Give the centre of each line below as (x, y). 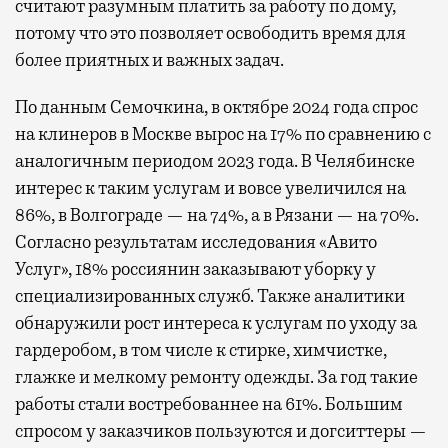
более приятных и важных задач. (149, 59)
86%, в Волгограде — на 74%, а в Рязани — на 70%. (217, 214)
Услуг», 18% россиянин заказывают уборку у (195, 268)
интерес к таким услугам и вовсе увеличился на (210, 187)
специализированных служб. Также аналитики (210, 295)
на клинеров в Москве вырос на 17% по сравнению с (223, 133)
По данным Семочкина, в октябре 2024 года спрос (216, 106)
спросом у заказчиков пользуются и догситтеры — (221, 430)
